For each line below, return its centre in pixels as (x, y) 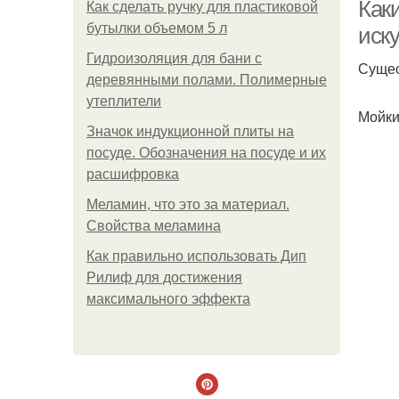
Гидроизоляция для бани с (174, 58)
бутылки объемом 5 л (157, 28)
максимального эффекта (168, 299)
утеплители (124, 101)
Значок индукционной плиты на (190, 131)
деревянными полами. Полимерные (207, 80)
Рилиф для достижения (164, 277)
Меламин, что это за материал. (188, 204)
